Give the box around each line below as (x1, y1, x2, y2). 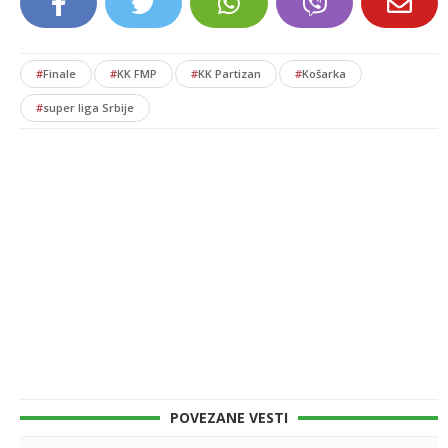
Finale (43, 66, 76, 82)
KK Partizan (198, 66, 261, 82)
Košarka (302, 66, 346, 82)
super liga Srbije (43, 100, 134, 116)
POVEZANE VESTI (170, 408, 288, 428)
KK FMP (117, 66, 157, 82)
